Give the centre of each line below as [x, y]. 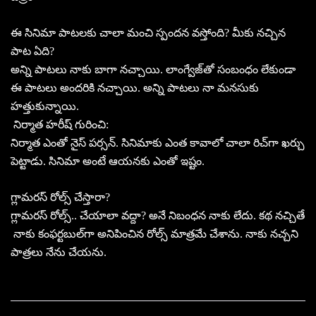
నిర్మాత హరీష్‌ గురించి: [60, 124]
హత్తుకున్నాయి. [45, 106]
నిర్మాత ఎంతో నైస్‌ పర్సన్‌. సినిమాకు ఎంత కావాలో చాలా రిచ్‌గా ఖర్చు [158, 142]
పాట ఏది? [32, 51]
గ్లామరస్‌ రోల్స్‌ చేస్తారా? [60, 197]
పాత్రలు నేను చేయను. [59, 252]
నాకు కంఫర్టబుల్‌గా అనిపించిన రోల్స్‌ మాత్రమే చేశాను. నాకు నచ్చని [154, 233]
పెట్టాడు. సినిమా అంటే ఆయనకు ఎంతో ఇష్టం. [108, 161]
